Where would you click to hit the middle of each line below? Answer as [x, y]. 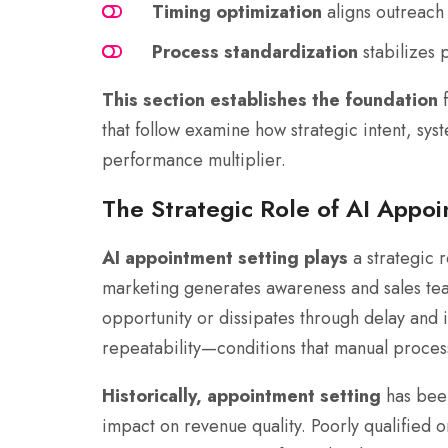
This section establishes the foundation [270, 100]
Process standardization [255, 52]
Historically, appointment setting [241, 396]
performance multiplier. [194, 160]
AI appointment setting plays [225, 258]
